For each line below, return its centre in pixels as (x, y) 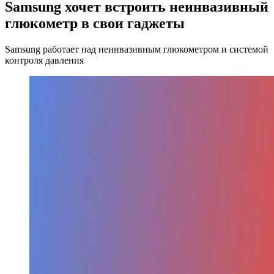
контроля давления (44, 60)
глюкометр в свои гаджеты (95, 23)
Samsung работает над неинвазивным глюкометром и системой (137, 49)
